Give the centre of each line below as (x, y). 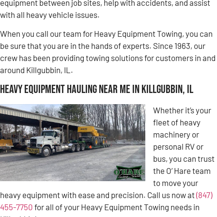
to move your (176, 183)
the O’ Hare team (182, 171)
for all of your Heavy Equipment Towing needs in (116, 207)
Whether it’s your (182, 110)
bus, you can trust (184, 159)
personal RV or (178, 147)
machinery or (176, 134)
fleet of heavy (177, 122)
